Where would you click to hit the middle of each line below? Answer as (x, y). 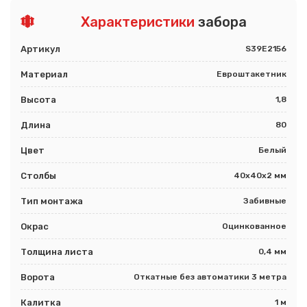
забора (221, 22)
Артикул (40, 49)
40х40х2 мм (260, 176)
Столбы (38, 176)
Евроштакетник (251, 74)
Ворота (38, 278)
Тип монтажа (52, 201)
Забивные (265, 201)
